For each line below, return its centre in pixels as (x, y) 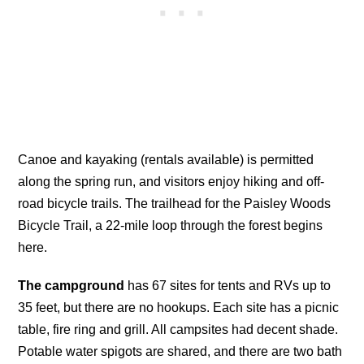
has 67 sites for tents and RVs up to (228, 285)
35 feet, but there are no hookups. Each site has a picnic (179, 307)
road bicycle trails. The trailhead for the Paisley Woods (175, 203)
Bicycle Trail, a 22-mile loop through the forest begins (171, 225)
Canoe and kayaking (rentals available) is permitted (166, 159)
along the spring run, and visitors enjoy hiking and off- (171, 181)
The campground (71, 285)
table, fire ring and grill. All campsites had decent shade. (178, 329)
